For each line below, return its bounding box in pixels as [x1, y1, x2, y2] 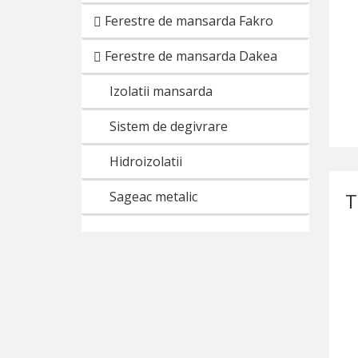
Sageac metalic [109, 188, 197, 205]
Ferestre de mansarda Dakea [101, 47, 277, 65]
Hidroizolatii [109, 153, 182, 170]
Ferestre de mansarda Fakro [101, 12, 273, 30]
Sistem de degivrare [109, 117, 228, 135]
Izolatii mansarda [109, 82, 213, 100]
